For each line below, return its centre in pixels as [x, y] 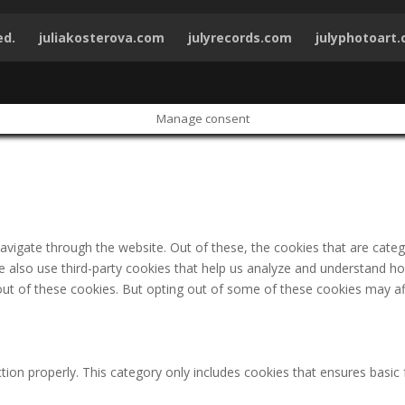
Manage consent [202, 118]
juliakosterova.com [102, 37]
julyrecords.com [240, 37]
